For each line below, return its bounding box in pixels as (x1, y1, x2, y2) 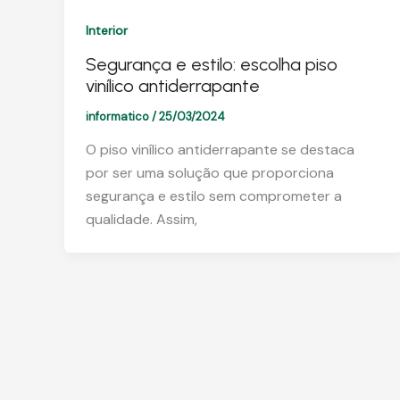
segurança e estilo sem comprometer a (86, 187, 342, 206)
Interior (86, 21, 128, 38)
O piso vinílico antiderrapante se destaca (86, 140, 354, 160)
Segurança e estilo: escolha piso (86, 53, 337, 75)
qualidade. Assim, (86, 210, 197, 229)
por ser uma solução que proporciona (86, 163, 334, 183)
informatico (86, 108, 152, 124)
